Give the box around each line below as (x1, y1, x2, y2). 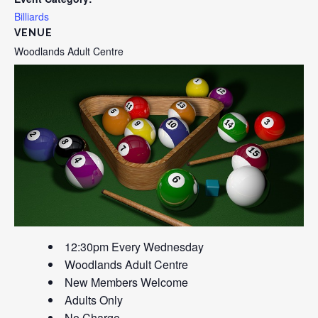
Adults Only (65, 291, 123, 308)
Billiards (14, 9, 49, 23)
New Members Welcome (65, 273, 188, 290)
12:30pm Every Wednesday (65, 238, 204, 255)
